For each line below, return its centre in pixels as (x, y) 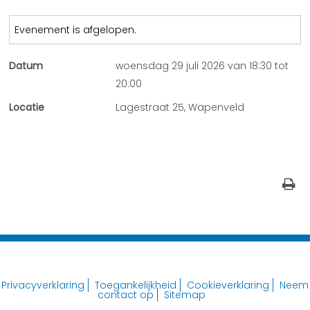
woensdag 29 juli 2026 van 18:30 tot (202, 66)
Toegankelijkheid (136, 285)
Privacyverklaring (43, 285)
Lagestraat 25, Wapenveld (180, 107)
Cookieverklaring (228, 285)
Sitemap (185, 295)
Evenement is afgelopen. (76, 30)
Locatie (27, 107)
